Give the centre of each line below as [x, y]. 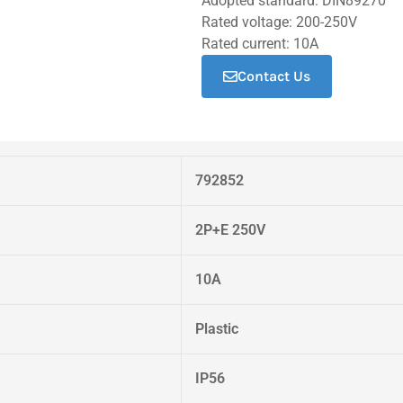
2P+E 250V [230, 230]
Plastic [217, 329]
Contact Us [274, 76]
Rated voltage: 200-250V [279, 22]
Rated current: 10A [260, 44]
